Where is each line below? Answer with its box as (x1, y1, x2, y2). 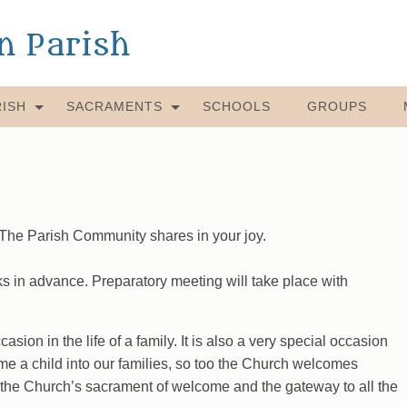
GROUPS (306, 99, 367, 114)
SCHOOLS (202, 99, 271, 114)
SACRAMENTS (65, 99, 163, 114)
